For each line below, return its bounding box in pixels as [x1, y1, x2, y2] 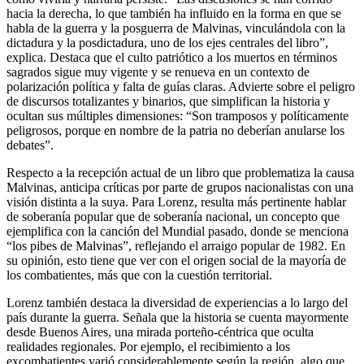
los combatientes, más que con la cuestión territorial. [6, 267, 272, 282]
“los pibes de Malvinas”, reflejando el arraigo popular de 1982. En [6, 238, 345, 253]
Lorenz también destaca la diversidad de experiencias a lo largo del [6, 295, 348, 310]
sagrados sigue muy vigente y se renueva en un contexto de [6, 64, 310, 79]
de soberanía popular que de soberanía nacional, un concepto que [6, 209, 340, 223]
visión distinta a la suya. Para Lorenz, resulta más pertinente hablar [6, 194, 346, 209]
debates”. [6, 137, 54, 152]
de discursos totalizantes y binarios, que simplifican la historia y [6, 93, 330, 108]
